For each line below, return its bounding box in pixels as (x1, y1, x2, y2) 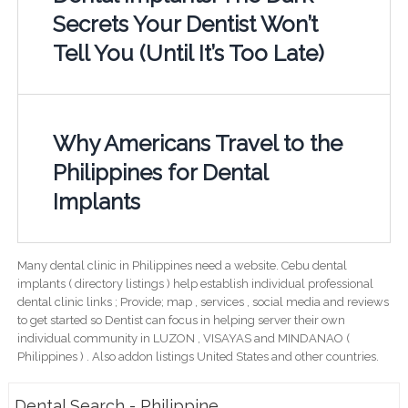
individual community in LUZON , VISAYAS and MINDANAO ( (16, 331, 350, 346)
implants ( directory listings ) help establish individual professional (16, 277, 373, 291)
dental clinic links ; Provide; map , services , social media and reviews (16, 295, 389, 310)
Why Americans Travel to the (52, 130, 342, 158)
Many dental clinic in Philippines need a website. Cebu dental (16, 259, 347, 273)
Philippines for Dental (52, 159, 268, 187)
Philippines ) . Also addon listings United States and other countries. (16, 350, 379, 364)
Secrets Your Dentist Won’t (52, 11, 318, 38)
